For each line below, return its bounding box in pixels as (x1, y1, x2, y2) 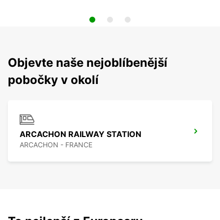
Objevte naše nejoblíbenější (8, 55, 167, 70)
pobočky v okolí (8, 73, 99, 87)
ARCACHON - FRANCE (20, 140, 92, 149)
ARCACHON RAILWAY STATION (20, 129, 141, 139)
